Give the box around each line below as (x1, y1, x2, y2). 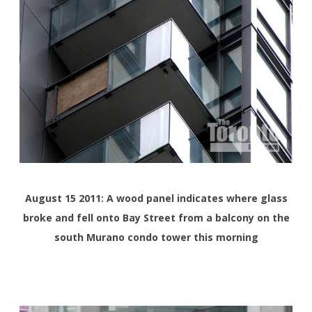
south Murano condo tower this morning (54, 230, 258, 244)
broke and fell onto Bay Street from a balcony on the (22, 210, 290, 224)
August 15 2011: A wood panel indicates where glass (24, 191, 288, 205)
